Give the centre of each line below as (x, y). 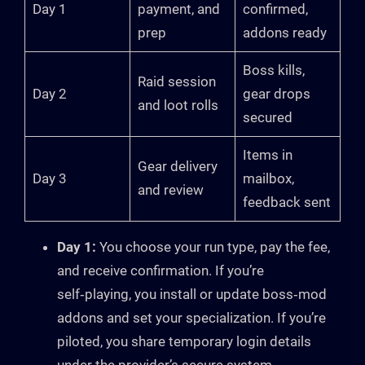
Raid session (176, 82)
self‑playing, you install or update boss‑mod (192, 295)
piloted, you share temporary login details (184, 342)
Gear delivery (177, 167)
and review (170, 190)
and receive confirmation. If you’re (161, 271)
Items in (267, 155)
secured (267, 118)
